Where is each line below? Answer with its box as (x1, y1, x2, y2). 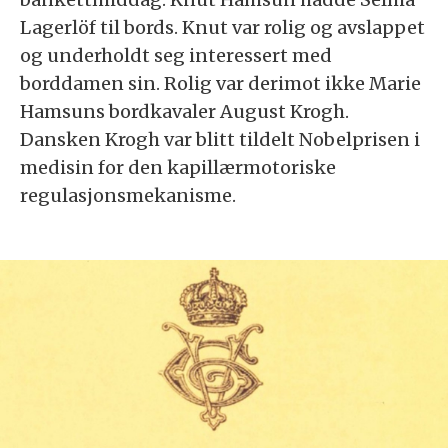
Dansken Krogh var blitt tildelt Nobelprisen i (20, 127, 420, 151)
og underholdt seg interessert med (20, 43, 332, 67)
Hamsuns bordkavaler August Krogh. (20, 99, 349, 123)
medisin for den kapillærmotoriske (20, 155, 336, 179)
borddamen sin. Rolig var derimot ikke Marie (20, 71, 421, 95)
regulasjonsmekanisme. (20, 183, 236, 207)
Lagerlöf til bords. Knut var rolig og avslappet (20, 15, 425, 39)
